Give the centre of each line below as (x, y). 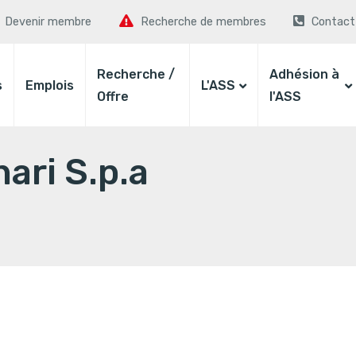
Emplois (50, 86)
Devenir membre (48, 22)
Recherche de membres (203, 22)
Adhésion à (304, 75)
